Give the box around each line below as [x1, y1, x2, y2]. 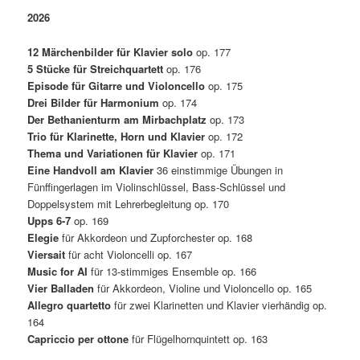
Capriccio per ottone [27, 330, 129, 346]
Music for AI [27, 263, 88, 279]
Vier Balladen [27, 280, 95, 296]
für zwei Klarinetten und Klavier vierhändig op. [111, 297, 328, 313]
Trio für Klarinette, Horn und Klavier [27, 128, 206, 144]
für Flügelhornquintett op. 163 [129, 330, 268, 346]
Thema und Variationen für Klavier [27, 145, 198, 161]
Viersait [27, 246, 66, 262]
